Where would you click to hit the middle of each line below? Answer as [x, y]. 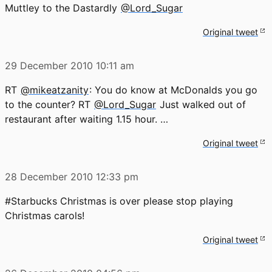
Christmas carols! [45, 215]
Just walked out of [201, 104]
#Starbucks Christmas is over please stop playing [119, 201]
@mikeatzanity [55, 90]
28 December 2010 [49, 176]
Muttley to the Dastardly [63, 8]
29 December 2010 [49, 65]
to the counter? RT [49, 104]
